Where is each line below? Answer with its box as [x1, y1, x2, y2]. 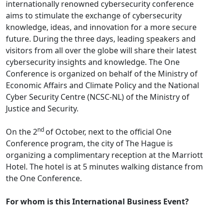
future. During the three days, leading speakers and [6, 33, 196, 44]
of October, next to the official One [46, 126, 171, 137]
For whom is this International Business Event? [6, 196, 189, 207]
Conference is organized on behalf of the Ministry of [6, 68, 198, 79]
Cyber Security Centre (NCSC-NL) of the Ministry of [6, 91, 189, 102]
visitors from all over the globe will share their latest [6, 45, 197, 56]
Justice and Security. [6, 103, 78, 114]
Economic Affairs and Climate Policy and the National [6, 79, 199, 91]
